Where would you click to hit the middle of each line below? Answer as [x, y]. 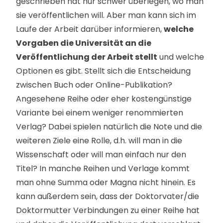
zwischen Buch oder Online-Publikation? [94, 85]
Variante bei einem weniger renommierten [100, 113]
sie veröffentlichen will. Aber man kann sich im [106, 15]
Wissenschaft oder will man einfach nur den [101, 155]
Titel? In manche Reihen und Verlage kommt [103, 168]
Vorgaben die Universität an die [84, 43]
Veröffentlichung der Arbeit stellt [87, 57]
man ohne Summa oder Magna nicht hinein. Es [106, 182]
